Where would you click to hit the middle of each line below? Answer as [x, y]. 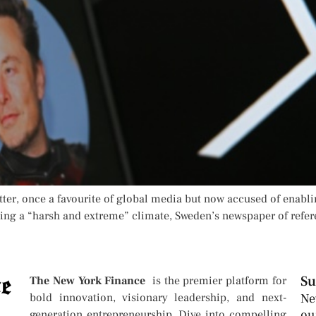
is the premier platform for [218, 281]
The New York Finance [90, 281]
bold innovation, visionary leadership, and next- [158, 298]
